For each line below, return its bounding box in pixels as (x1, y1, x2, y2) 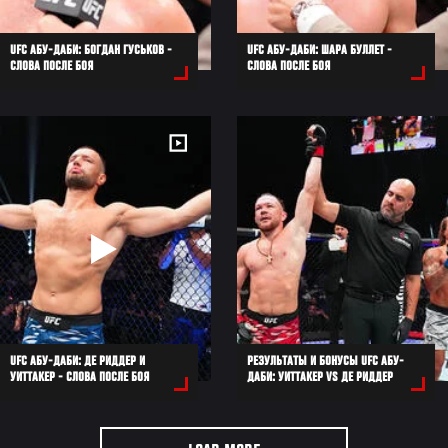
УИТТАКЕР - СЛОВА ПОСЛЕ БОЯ (10, 371, 149, 386)
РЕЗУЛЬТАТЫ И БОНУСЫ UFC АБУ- (246, 355, 404, 370)
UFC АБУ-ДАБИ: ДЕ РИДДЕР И (10, 355, 145, 370)
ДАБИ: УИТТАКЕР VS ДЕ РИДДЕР (246, 371, 393, 386)
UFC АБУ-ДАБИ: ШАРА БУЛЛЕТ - (246, 44, 392, 59)
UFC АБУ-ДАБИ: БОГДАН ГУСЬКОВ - (10, 44, 172, 59)
